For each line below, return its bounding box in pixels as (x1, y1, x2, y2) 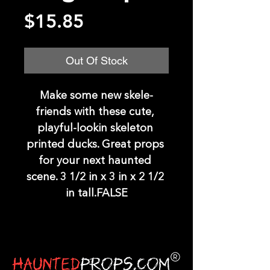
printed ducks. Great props (26, 139, 164, 151)
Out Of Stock (65, 54, 128, 67)
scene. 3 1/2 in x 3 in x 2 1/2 (26, 172, 164, 183)
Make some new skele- (40, 90, 153, 102)
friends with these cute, (36, 107, 154, 118)
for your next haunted (39, 155, 151, 167)
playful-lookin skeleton (37, 123, 153, 134)
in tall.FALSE (65, 188, 128, 199)
